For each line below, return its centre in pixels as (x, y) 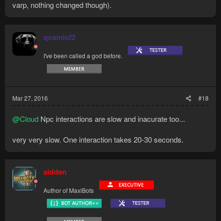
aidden (55, 172)
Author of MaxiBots (69, 190)
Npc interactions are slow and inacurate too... (112, 119)
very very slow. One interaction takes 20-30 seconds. (98, 140)
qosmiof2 (59, 37)
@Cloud (25, 119)
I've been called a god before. (83, 56)
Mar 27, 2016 (30, 98)
